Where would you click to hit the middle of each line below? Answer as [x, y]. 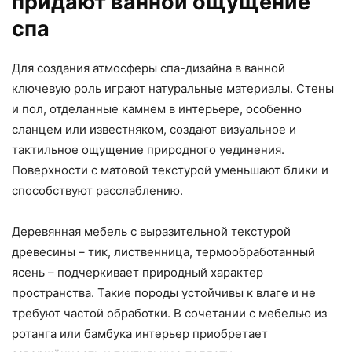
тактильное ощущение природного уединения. [148, 150]
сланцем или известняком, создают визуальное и [154, 130]
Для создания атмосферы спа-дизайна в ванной [148, 68]
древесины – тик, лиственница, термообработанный [163, 252]
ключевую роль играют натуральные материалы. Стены [173, 89]
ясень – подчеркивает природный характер [137, 273]
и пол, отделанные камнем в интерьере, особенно [157, 109]
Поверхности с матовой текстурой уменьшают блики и [170, 170]
